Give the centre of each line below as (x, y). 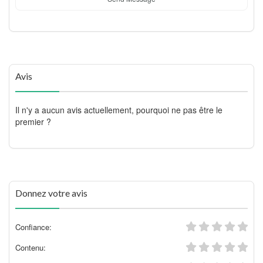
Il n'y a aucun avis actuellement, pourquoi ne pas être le (119, 109)
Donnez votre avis (51, 193)
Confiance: (33, 227)
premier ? (33, 121)
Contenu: (31, 247)
